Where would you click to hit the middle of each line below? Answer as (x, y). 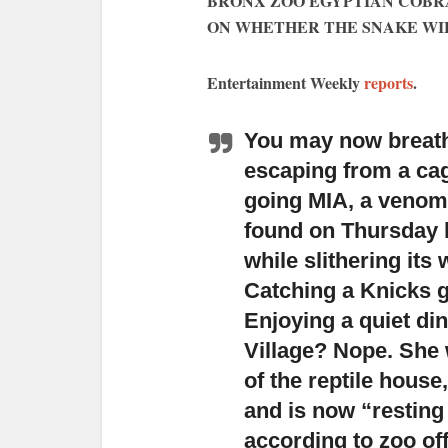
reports (388, 82)
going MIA (296, 200)
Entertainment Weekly (285, 82)
